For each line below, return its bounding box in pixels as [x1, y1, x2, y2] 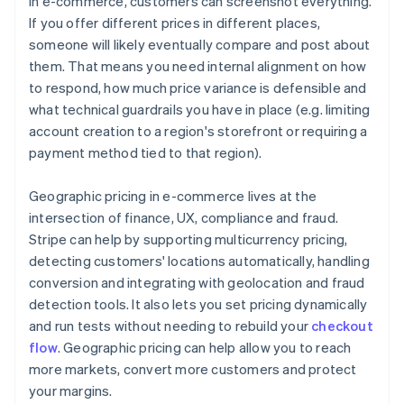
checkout [311, 317, 373, 335]
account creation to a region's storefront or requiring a [29, 122, 368, 141]
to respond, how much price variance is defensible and [29, 78, 367, 97]
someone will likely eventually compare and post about [29, 35, 371, 54]
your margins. [29, 381, 113, 400]
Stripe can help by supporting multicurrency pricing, [29, 230, 348, 249]
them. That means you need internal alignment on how [29, 57, 367, 76]
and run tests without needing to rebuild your [29, 317, 312, 335]
